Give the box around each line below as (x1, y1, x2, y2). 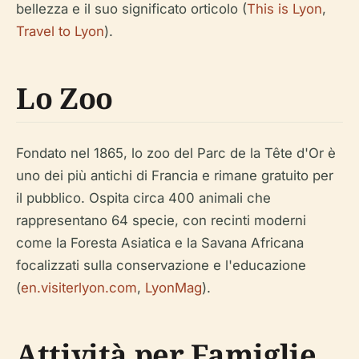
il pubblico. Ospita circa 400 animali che (16, 189, 271, 206)
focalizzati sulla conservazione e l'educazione (16, 256, 306, 273)
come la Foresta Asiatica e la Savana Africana (16, 234, 304, 251)
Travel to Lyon (16, 22, 104, 39)
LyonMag (145, 279, 202, 296)
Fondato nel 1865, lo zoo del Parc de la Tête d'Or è (16, 144, 336, 161)
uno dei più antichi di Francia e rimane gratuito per (16, 167, 333, 184)
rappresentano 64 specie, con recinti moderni (16, 212, 306, 228)
